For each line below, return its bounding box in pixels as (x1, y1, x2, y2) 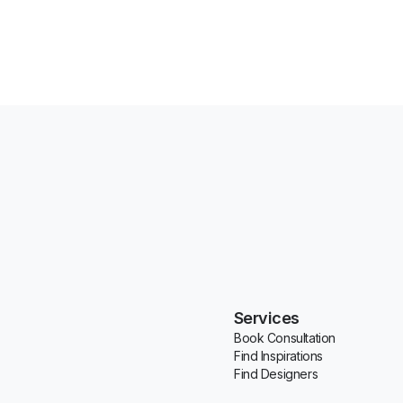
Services (234, 309, 300, 328)
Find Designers (234, 366, 318, 382)
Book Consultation (234, 330, 336, 346)
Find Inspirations (234, 348, 323, 364)
